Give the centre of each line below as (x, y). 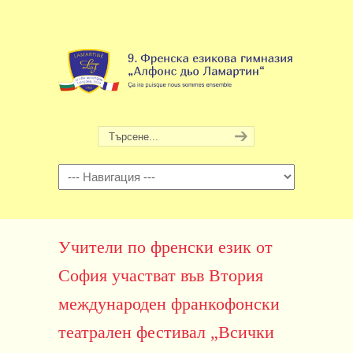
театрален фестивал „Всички (166, 333)
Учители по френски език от (165, 247)
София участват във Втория (161, 276)
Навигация (82, 172)
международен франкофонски (169, 304)
